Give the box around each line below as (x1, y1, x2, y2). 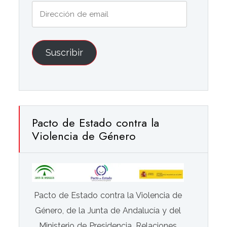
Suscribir (46, 47, 84, 58)
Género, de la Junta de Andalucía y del (35, 206, 181, 216)
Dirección (31, 3, 67, 13)
